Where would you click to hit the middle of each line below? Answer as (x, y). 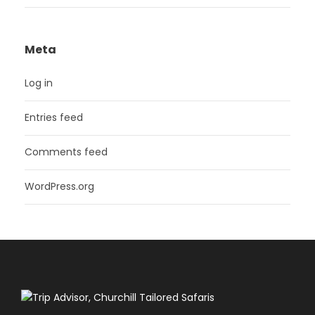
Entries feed (54, 117)
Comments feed (66, 152)
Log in (39, 83)
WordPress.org (59, 186)
